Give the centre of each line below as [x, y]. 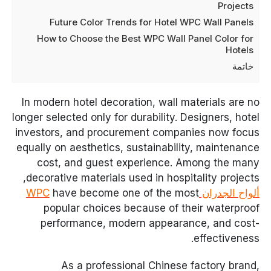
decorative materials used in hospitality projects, [142, 178]
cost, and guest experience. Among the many [148, 163]
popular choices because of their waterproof [151, 208]
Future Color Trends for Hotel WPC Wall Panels [151, 22]
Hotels [239, 50]
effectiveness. [226, 238]
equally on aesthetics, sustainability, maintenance [138, 148]
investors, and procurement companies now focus [137, 132]
